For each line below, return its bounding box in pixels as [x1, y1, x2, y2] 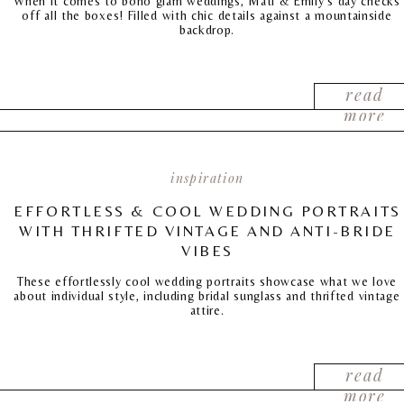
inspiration [170, 170, 244, 187]
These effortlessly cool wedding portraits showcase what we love [16, 274, 398, 289]
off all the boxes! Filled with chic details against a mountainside [22, 8, 392, 23]
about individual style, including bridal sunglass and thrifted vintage [14, 289, 400, 303]
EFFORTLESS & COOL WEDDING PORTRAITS [14, 202, 401, 220]
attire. [189, 303, 225, 317]
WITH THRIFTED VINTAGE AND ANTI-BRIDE [19, 222, 396, 240]
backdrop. [179, 23, 235, 37]
